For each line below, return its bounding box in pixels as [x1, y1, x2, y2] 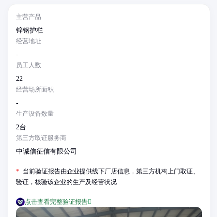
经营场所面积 [16, 86, 54, 93]
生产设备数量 [16, 110, 54, 117]
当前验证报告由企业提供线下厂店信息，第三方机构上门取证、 [21, 168, 199, 175]
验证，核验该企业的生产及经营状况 [16, 178, 117, 186]
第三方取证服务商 [16, 134, 66, 141]
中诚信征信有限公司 [16, 148, 77, 155]
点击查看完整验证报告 [25, 198, 88, 205]
